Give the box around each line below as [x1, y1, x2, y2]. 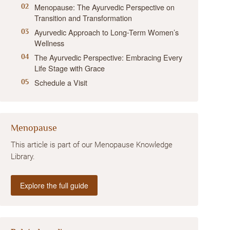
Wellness [34, 37, 65, 48]
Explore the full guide [20, 180, 89, 190]
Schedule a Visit [34, 77, 88, 88]
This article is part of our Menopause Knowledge [11, 141, 173, 149]
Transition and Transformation [34, 12, 132, 23]
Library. [11, 152, 35, 161]
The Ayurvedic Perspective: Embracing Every [34, 52, 183, 63]
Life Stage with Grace [34, 63, 105, 73]
